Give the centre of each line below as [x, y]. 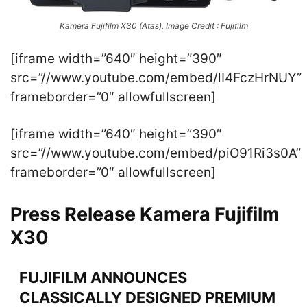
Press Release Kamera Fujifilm [145, 214]
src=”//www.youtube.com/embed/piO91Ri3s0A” [156, 153]
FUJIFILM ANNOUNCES [103, 278]
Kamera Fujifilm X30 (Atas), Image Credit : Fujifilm [153, 26]
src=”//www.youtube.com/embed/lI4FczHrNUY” [156, 78]
